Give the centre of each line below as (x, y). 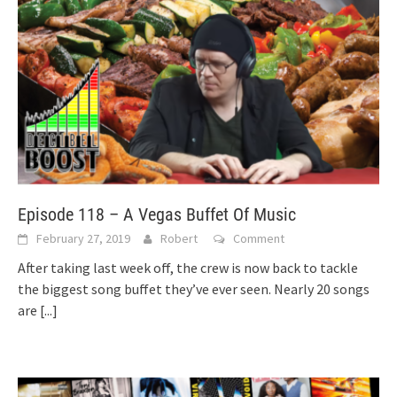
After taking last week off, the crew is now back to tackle (188, 267)
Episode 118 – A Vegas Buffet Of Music (157, 214)
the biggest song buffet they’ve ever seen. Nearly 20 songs (194, 288)
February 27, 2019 (83, 238)
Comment (259, 238)
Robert (179, 238)
